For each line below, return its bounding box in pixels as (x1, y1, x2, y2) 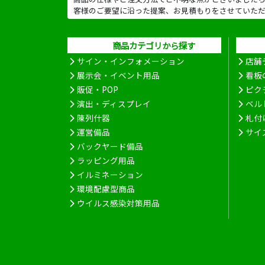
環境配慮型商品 (77, 182, 135, 195)
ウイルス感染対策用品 (77, 196, 160, 209)
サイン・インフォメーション (77, 54, 185, 67)
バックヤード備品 (77, 140, 144, 152)
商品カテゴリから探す (112, 38, 195, 51)
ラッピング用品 (77, 154, 135, 166)
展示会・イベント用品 (77, 69, 160, 81)
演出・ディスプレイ (77, 97, 151, 109)
